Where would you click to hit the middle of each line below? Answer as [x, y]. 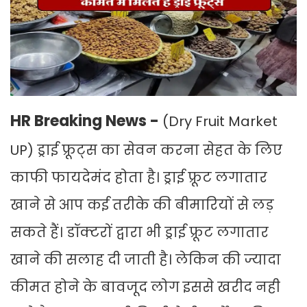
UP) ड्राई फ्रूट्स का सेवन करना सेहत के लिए [146, 150]
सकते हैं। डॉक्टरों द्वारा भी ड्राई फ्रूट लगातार [139, 233]
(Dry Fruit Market [218, 122]
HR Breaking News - [85, 121]
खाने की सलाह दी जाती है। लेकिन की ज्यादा [146, 260]
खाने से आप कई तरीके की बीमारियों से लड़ [142, 205]
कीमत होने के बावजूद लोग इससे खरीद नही [145, 287]
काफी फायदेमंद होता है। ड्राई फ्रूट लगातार [139, 178]
